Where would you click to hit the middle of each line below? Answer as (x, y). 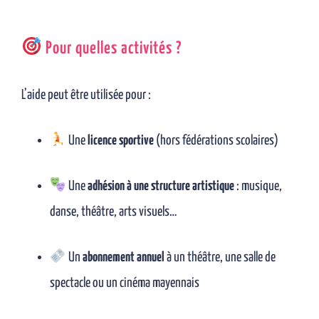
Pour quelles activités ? (111, 48)
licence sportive (120, 141)
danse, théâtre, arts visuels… (113, 212)
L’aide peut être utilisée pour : (86, 95)
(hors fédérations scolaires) (216, 141)
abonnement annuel (123, 257)
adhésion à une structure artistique (161, 186)
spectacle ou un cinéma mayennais (125, 283)
